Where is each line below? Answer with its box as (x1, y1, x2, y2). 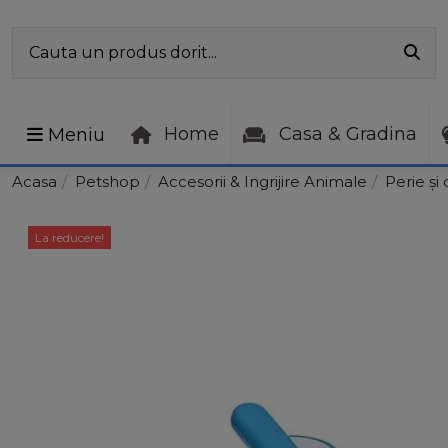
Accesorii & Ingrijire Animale (158, 172, 367, 191)
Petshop (75, 172, 140, 191)
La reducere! (35, 230, 104, 245)
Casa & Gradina (274, 123, 417, 146)
